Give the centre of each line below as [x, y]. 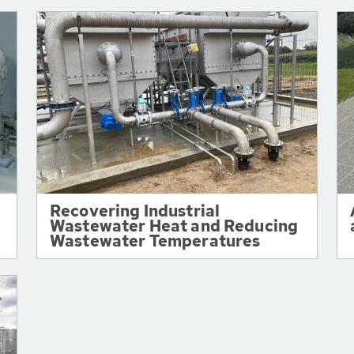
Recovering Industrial [135, 211]
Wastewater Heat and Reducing [174, 226]
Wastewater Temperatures [155, 241]
